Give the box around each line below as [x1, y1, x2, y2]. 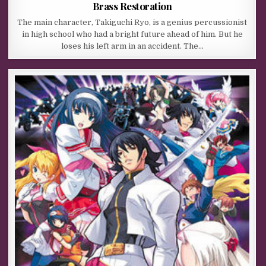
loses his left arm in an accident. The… [61, 41, 204, 50]
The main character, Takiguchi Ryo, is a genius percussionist [17, 17, 248, 27]
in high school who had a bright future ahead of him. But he [21, 29, 243, 39]
